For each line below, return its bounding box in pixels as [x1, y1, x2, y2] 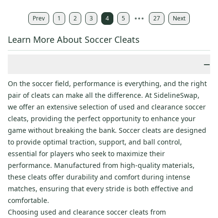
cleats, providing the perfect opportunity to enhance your [8, 114, 196, 124]
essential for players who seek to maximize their [8, 149, 165, 159]
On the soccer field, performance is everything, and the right [8, 79, 207, 89]
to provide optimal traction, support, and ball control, [8, 137, 182, 147]
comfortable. [8, 196, 49, 205]
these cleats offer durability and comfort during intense [8, 172, 190, 182]
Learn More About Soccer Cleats [8, 34, 140, 46]
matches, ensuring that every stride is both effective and [8, 184, 193, 194]
